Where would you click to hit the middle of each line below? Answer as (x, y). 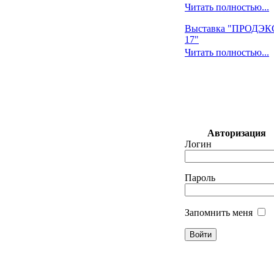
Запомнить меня (219, 213)
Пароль (200, 178)
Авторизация (236, 133)
